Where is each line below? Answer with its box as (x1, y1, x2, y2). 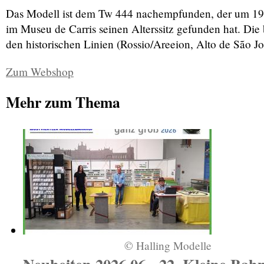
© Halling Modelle (124, 238, 212, 253)
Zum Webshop (6, 64, 74, 79)
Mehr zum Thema (6, 90, 120, 113)
